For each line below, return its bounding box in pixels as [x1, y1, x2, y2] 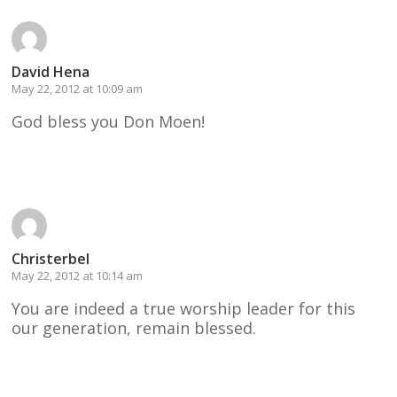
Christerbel [12, 248, 90, 269]
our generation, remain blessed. [12, 316, 257, 339]
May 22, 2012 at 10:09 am [12, 80, 144, 97]
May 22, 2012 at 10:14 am [12, 267, 144, 284]
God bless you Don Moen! [12, 110, 206, 132]
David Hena [12, 61, 90, 82]
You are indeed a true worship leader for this [12, 297, 356, 319]
